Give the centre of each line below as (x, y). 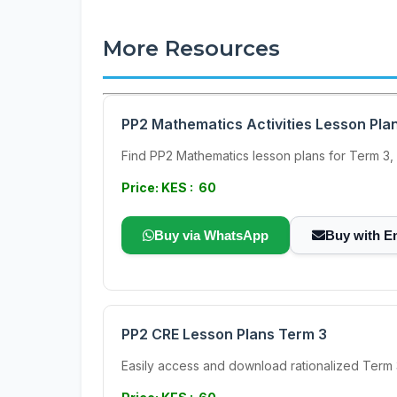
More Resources (191, 48)
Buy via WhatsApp (211, 235)
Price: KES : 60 (169, 187)
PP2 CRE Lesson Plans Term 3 (224, 334)
